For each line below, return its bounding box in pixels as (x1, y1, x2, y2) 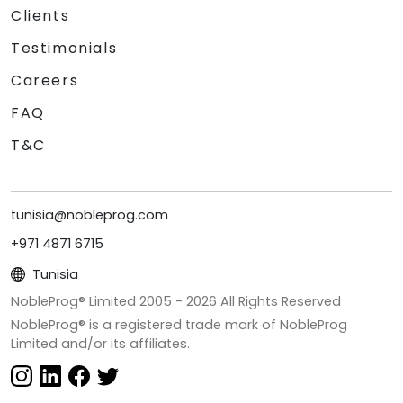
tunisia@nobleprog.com (11, 205, 168, 224)
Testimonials (11, 37, 118, 58)
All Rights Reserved (217, 291, 341, 310)
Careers (11, 69, 79, 91)
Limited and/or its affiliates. (11, 334, 190, 353)
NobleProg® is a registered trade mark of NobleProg (11, 315, 347, 334)
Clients (11, 4, 70, 26)
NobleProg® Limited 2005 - (11, 291, 186, 310)
